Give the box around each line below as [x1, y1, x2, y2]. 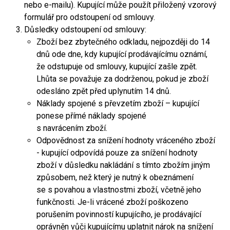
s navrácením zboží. [36, 123, 107, 133]
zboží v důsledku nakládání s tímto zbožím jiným [36, 160, 210, 170]
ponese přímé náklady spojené [36, 111, 146, 121]
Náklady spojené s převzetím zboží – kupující [36, 99, 199, 108]
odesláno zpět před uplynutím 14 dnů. [36, 86, 171, 96]
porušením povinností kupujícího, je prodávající [36, 209, 201, 219]
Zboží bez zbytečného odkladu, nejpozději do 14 [36, 37, 210, 47]
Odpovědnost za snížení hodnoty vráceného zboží [36, 136, 215, 145]
